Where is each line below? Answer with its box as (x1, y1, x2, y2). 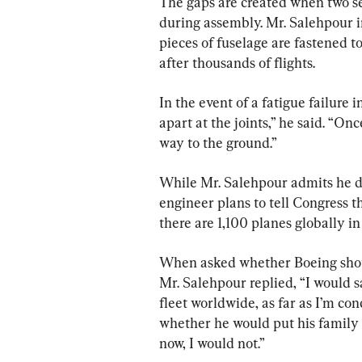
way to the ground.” (159, 133, 277, 151)
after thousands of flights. (159, 53, 315, 71)
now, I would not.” (159, 334, 265, 351)
